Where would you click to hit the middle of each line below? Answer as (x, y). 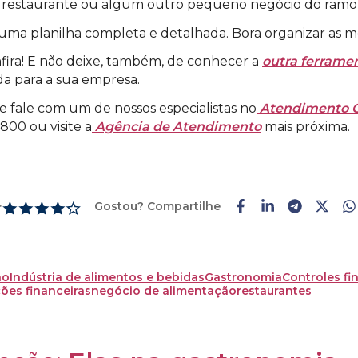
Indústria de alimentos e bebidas (107, 277)
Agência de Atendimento (177, 127)
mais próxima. (306, 127)
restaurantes (274, 290)
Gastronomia (243, 277)
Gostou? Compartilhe (157, 206)
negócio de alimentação (164, 290)
